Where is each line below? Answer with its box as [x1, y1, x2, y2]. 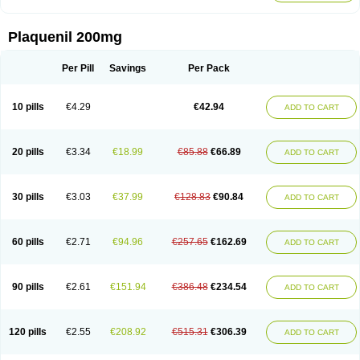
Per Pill [62, 63, 94, 74]
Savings [109, 63, 146, 74]
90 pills [11, 281, 44, 292]
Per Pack [188, 63, 230, 74]
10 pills [11, 101, 44, 112]
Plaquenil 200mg [8, 29, 122, 45]
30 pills [11, 191, 44, 202]
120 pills [9, 326, 47, 337]
